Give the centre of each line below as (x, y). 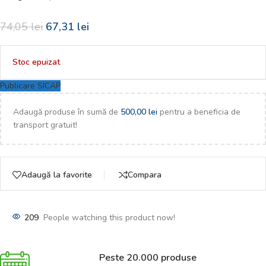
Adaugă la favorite (57, 175)
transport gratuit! (45, 125)
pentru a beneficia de (199, 112)
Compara (145, 175)
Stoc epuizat (36, 62)
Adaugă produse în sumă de (67, 112)
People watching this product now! (109, 218)
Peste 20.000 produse (148, 258)
